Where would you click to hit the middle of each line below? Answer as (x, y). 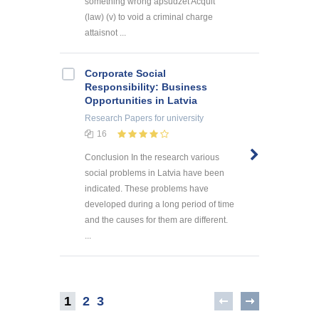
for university (178, 119)
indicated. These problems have (147, 189)
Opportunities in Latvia (141, 101)
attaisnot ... (105, 33)
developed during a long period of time (159, 205)
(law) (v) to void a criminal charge (149, 17)
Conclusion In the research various (152, 158)
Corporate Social (125, 74)
